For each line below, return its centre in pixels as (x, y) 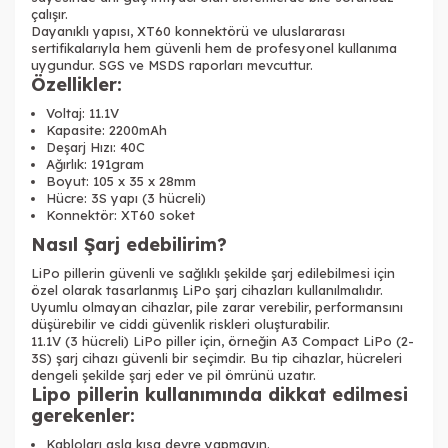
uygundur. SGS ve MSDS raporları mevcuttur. (172, 64)
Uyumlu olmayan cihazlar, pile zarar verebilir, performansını (217, 306)
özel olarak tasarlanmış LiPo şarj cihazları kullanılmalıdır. (207, 289)
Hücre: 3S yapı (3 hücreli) (126, 197)
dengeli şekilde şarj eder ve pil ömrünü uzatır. (173, 374)
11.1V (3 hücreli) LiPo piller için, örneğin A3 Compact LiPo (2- (222, 340)
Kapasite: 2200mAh (106, 129)
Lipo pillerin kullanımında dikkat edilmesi (219, 394)
